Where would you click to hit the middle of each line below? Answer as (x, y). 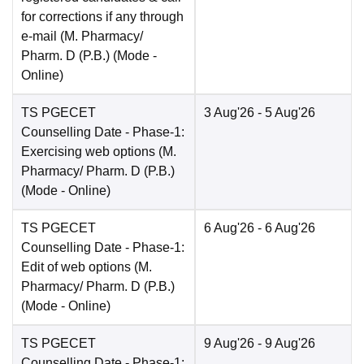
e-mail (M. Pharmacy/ (82, 37)
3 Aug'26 (229, 113)
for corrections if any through (102, 17)
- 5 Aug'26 (285, 113)
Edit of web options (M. (87, 267)
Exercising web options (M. (99, 152)
